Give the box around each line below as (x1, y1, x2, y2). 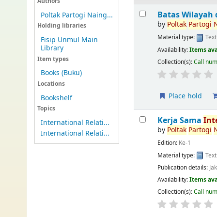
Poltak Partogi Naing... (40, 10, 113, 20)
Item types (37, 55, 69, 63)
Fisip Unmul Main (40, 34, 98, 45)
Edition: (157, 139, 179, 148)
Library (40, 43, 63, 53)
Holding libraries (37, 22, 86, 31)
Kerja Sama (157, 114, 204, 126)
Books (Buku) (40, 68, 82, 78)
